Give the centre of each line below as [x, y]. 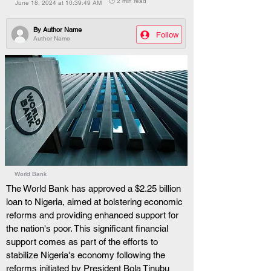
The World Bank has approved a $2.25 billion [95, 188]
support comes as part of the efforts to [83, 242]
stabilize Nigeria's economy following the [87, 255]
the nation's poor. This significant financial [88, 228]
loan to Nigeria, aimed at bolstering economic [96, 202]
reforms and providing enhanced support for [93, 215]
